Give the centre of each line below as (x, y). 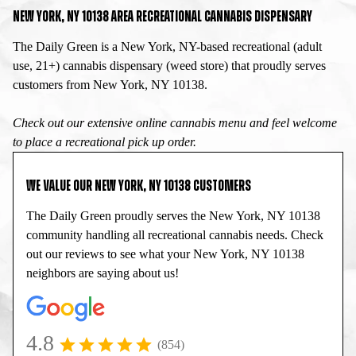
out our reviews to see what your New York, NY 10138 (165, 254)
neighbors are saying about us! (103, 273)
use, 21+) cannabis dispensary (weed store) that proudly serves (169, 66)
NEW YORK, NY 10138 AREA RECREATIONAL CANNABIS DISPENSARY (163, 17)
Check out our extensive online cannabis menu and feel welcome (175, 123)
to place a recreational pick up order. (104, 142)
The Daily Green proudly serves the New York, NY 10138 (173, 216)
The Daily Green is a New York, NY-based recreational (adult (167, 46)
